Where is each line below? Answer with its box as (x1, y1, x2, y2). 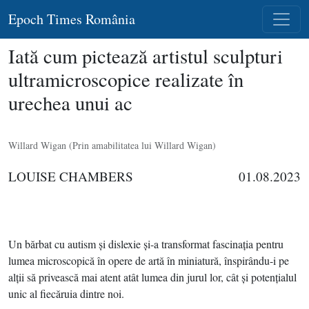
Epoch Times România (8, 10, 135, 28)
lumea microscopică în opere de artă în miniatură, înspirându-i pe (8, 253, 289, 268)
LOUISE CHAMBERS (8, 168, 133, 185)
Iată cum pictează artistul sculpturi (8, 43, 283, 69)
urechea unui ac (8, 90, 132, 116)
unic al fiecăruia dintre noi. (8, 286, 124, 301)
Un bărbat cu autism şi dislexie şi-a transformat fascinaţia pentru (8, 237, 283, 251)
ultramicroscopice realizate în (8, 66, 243, 92)
